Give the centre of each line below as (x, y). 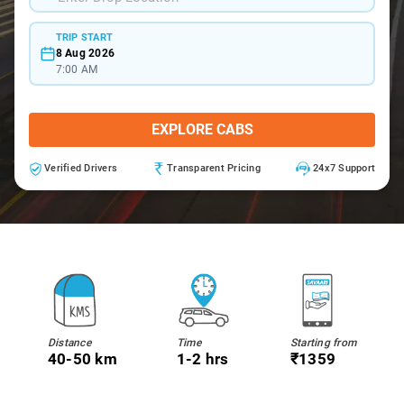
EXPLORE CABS (202, 129)
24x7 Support (344, 168)
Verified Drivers (81, 168)
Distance (69, 343)
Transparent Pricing (214, 168)
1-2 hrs (202, 359)
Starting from (323, 343)
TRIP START (84, 37)
